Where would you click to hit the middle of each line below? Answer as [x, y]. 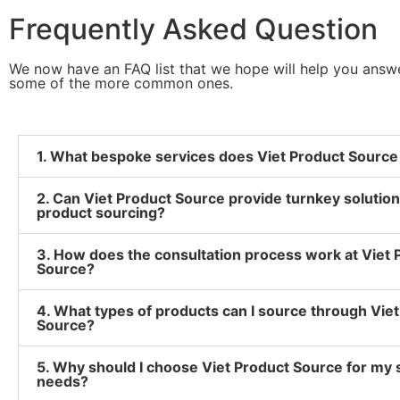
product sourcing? [101, 212]
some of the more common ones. [121, 83]
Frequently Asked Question [193, 29]
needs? [62, 381]
